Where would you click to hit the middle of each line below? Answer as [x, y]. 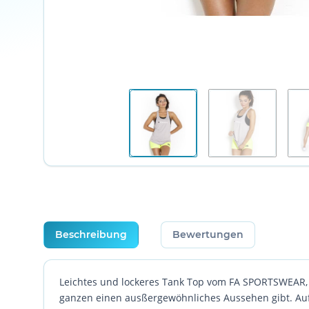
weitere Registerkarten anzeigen [118, 228]
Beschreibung [91, 235]
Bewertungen [208, 235]
